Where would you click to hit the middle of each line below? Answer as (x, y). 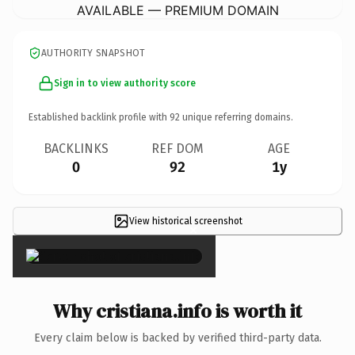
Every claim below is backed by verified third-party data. (177, 338)
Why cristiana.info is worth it (177, 311)
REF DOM (177, 148)
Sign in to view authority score (125, 83)
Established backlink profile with (99, 117)
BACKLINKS (76, 148)
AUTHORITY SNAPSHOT (94, 53)
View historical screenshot (185, 221)
